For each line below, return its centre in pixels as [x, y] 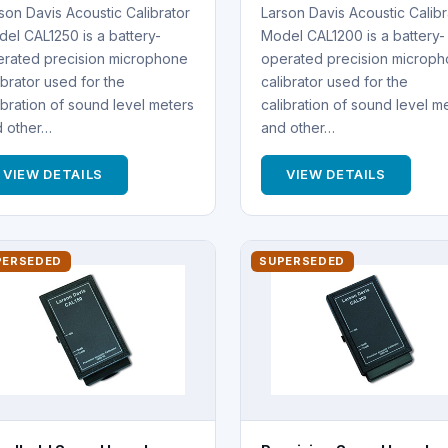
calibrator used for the [334, 81]
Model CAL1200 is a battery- [352, 35]
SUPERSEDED [302, 260]
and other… [297, 127]
